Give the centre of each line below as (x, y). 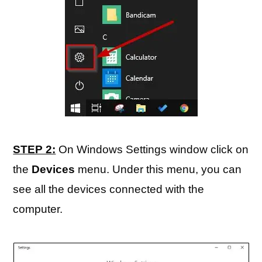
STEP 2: (35, 149)
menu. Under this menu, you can (158, 169)
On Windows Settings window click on (152, 149)
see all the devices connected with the (109, 189)
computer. (38, 209)
